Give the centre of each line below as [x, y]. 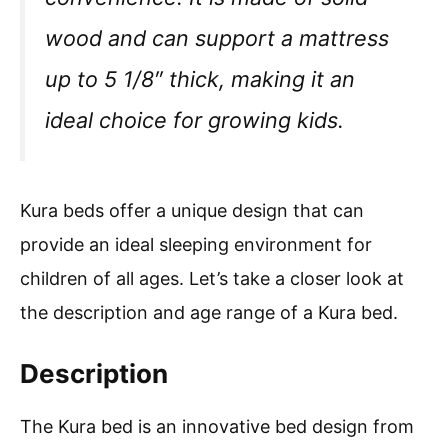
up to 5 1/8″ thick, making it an [200, 79]
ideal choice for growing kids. [194, 120]
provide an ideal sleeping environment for [196, 244]
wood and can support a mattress [217, 38]
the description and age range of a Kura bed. [209, 312]
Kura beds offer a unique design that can [192, 210]
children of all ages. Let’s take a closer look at [212, 278]
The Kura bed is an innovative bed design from [217, 426]
